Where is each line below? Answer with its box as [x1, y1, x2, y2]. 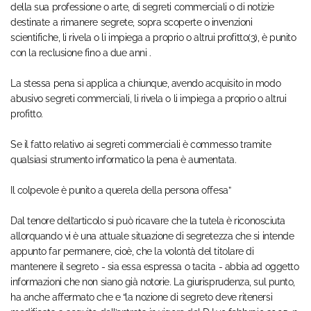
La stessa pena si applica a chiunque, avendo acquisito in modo [10, 78, 281, 90]
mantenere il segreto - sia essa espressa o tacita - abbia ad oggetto [10, 261, 299, 273]
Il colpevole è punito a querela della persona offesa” [10, 185, 231, 196]
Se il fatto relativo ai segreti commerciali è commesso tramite [10, 139, 271, 151]
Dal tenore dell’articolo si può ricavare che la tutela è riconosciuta [10, 215, 285, 227]
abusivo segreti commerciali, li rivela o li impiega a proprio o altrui [10, 93, 287, 105]
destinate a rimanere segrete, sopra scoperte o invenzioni [10, 17, 253, 28]
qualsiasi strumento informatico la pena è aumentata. [10, 154, 237, 166]
